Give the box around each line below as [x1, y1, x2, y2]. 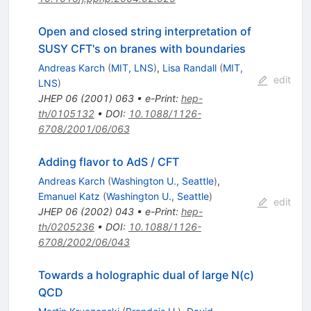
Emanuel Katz [37, 190, 100, 203]
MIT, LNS [110, 62, 153, 74]
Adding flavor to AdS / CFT [37, 155, 179, 169]
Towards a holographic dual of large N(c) [37, 268, 254, 283]
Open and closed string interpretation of [37, 24, 251, 39]
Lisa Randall [162, 62, 217, 74]
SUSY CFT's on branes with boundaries [37, 42, 246, 56]
